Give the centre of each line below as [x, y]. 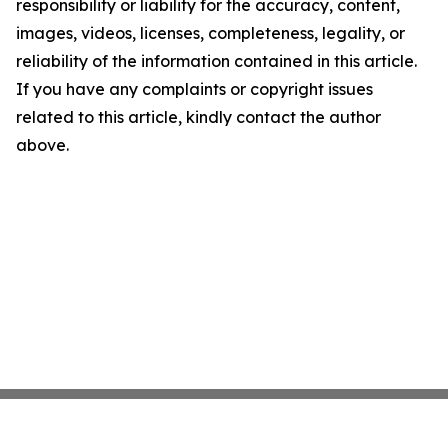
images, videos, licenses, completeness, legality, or [210, 33]
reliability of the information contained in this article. [216, 61]
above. [42, 145]
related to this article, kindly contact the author [198, 117]
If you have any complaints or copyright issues [194, 89]
